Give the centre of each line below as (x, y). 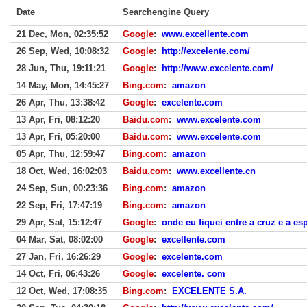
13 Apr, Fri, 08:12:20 (58, 120)
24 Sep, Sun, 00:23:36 (62, 188)
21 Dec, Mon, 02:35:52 (62, 34)
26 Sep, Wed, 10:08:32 (63, 51)
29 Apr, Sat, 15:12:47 (59, 222)
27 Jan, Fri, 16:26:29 (59, 257)
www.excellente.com (205, 34)
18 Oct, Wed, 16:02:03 (62, 171)
